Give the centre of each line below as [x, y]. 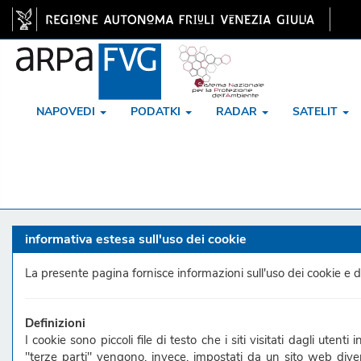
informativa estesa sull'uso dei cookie [136, 239]
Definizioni [55, 323]
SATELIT [317, 112]
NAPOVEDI [67, 112]
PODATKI [157, 112]
